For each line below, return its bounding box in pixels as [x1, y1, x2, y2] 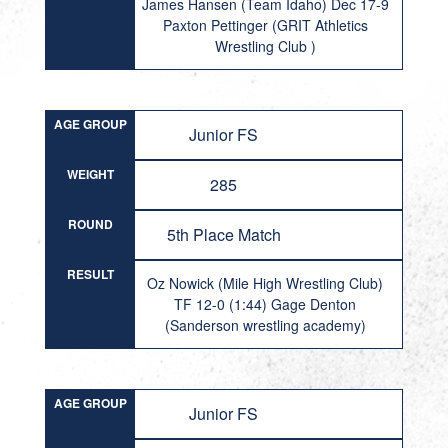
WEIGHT [66, 165, 114, 183]
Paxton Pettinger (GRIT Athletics [162, 15, 368, 35]
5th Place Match [166, 223, 281, 246]
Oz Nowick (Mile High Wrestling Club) [147, 273, 384, 293]
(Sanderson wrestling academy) [164, 315, 366, 335]
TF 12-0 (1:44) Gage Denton [174, 294, 357, 314]
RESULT [66, 265, 114, 283]
